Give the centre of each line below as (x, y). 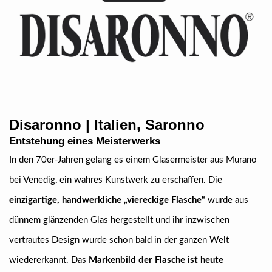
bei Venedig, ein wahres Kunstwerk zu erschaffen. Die (116, 180)
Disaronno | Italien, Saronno (107, 125)
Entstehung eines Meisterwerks (85, 141)
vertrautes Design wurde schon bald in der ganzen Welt (119, 240)
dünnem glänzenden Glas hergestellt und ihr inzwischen (119, 220)
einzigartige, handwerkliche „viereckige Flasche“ (107, 200)
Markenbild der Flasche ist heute (155, 260)
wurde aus (227, 200)
